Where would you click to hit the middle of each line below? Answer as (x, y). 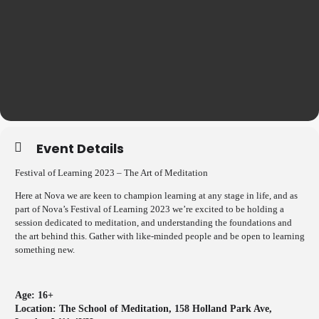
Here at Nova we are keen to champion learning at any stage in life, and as (156, 195)
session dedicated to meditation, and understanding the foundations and (153, 223)
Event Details (80, 148)
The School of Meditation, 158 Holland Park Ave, (166, 309)
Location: (37, 309)
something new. (47, 250)
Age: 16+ (34, 295)
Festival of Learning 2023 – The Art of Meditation (111, 173)
